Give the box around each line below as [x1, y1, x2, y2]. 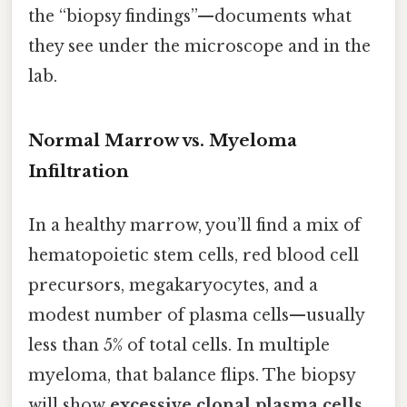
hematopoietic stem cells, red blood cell [28, 244, 359, 265]
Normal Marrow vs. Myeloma [28, 129, 297, 151]
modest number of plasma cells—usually [28, 304, 364, 325]
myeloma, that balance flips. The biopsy [28, 364, 355, 385]
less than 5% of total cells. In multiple [28, 334, 330, 355]
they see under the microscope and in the [28, 35, 371, 56]
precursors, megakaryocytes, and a [28, 274, 318, 295]
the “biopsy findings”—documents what [28, 5, 352, 26]
